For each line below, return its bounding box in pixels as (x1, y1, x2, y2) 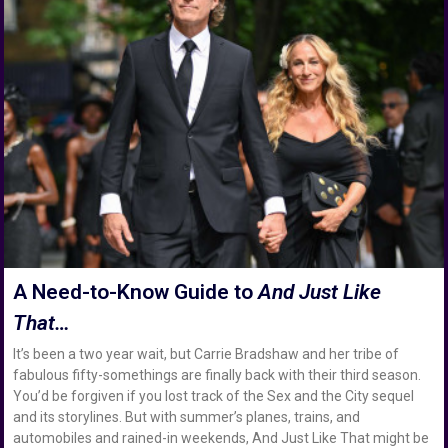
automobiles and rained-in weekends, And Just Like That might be (13, 429, 430, 446)
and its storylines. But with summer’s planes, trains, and (13, 408, 361, 425)
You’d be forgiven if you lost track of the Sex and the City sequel (13, 387, 415, 404)
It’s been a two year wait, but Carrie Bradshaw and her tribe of (13, 345, 400, 362)
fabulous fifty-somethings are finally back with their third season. (13, 366, 422, 383)
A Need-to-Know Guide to (13, 279, 259, 304)
